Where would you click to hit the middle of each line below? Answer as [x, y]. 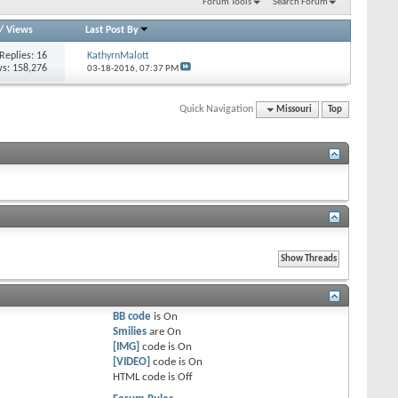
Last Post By [112, 30]
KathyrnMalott [118, 56]
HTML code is [146, 377]
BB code [132, 316]
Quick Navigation [217, 109]
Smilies [130, 331]
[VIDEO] [132, 362]
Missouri [295, 109]
